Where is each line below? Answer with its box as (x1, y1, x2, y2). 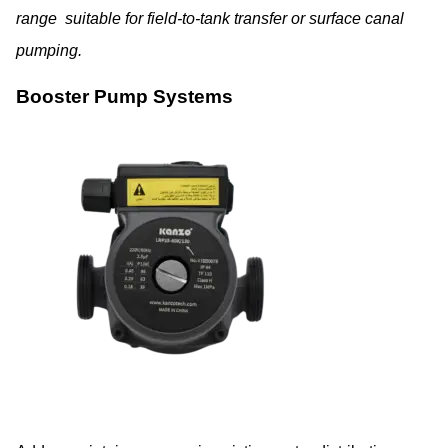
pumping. (16, 41, 82, 59)
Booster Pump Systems (16, 85, 233, 107)
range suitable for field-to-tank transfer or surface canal (16, 9, 404, 27)
